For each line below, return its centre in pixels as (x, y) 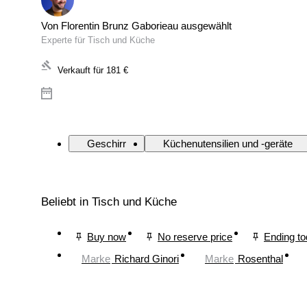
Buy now (107, 236)
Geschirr (107, 144)
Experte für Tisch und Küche (98, 40)
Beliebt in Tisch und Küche (109, 202)
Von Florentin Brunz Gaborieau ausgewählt (136, 26)
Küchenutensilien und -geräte (228, 144)
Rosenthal (260, 258)
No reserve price (195, 236)
